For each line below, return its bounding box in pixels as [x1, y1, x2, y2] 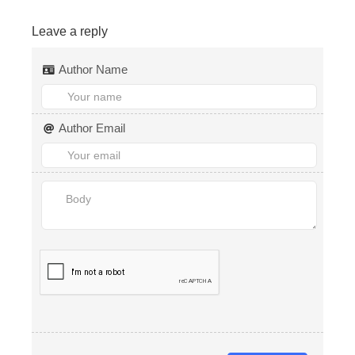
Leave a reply [32, 25, 108, 39]
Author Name [59, 63, 128, 77]
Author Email [59, 121, 126, 136]
